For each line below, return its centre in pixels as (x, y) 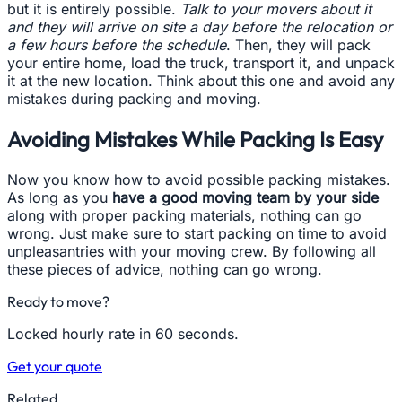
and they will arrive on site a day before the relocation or (200, 27)
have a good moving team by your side (245, 198)
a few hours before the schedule (117, 45)
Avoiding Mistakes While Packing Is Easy (195, 140)
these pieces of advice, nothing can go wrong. (165, 270)
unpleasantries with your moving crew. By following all (192, 252)
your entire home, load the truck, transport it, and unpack (201, 63)
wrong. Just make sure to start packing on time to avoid (197, 234)
